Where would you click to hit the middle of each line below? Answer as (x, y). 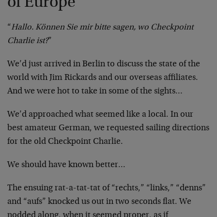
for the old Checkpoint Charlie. (65, 142)
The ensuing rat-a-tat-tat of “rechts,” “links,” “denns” (107, 188)
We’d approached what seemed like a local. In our (100, 115)
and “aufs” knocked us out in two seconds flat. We (99, 202)
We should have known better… (66, 165)
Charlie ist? (28, 41)
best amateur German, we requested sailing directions (108, 128)
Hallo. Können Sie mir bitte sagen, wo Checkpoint (102, 27)
